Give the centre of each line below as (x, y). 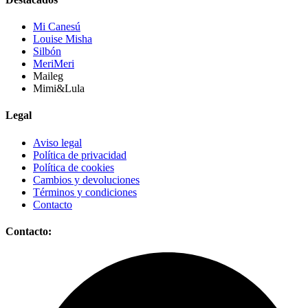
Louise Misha (63, 39)
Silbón (47, 51)
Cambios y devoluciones (86, 179)
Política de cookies (74, 167)
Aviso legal (57, 142)
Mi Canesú (57, 26)
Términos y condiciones (85, 192)
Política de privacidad (80, 155)
